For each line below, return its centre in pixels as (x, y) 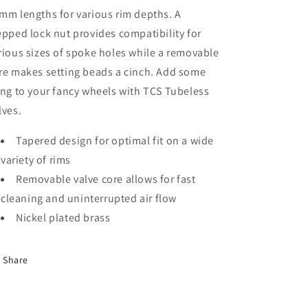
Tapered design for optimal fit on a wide (115, 141)
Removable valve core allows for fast (106, 179)
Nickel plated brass (63, 218)
